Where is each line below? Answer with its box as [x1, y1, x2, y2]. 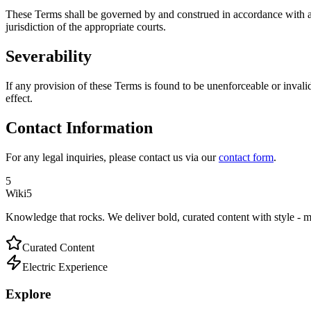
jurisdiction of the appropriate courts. [6, 21, 166, 33]
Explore [6, 286, 51, 301]
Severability [6, 47, 92, 66]
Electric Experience [22, 260, 108, 273]
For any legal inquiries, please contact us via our [6, 151, 216, 163]
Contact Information [6, 119, 153, 137]
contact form [219, 151, 274, 163]
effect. [6, 92, 33, 105]
